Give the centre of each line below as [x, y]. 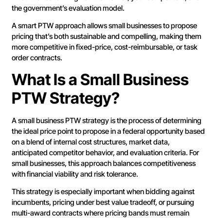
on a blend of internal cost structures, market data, [91, 142]
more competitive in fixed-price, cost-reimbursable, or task [105, 47]
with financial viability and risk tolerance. [75, 174]
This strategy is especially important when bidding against [103, 192]
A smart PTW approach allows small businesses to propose [104, 26]
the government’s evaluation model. [68, 8]
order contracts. [37, 58]
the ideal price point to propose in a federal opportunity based [108, 131]
